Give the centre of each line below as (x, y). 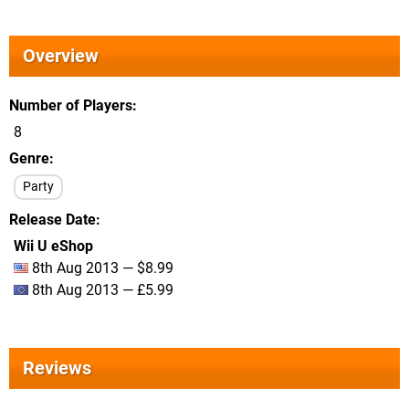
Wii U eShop (53, 246)
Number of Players (71, 105)
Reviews (57, 368)
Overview (61, 56)
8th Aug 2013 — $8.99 (101, 268)
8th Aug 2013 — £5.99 (101, 290)
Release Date (52, 220)
